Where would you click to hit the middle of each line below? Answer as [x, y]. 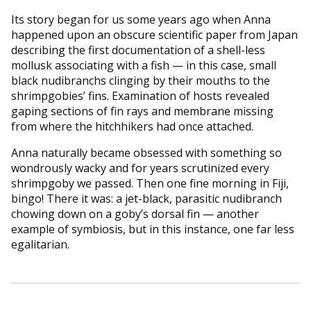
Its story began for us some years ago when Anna [141, 19]
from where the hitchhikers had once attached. [132, 126]
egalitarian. [40, 244]
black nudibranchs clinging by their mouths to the [141, 80]
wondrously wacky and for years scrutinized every [140, 168]
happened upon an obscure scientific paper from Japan [154, 34]
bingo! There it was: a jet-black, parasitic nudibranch [146, 198]
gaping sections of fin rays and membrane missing [142, 111]
